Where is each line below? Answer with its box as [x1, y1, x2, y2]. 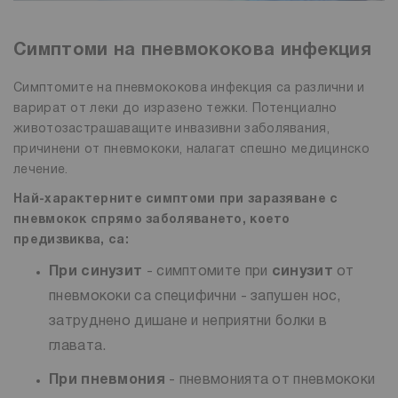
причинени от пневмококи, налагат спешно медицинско [13, 143, 370, 155]
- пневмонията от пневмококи [164, 373, 376, 386]
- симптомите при [142, 265, 272, 278]
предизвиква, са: [13, 234, 129, 246]
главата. [49, 339, 107, 353]
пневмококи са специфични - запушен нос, [49, 290, 341, 303]
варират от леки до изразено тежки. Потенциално [13, 102, 338, 115]
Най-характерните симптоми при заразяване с [13, 193, 338, 205]
